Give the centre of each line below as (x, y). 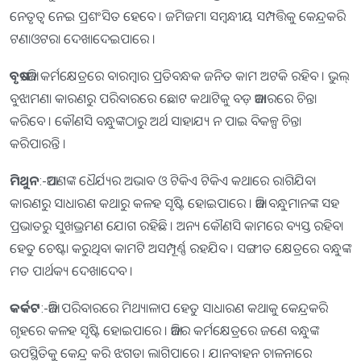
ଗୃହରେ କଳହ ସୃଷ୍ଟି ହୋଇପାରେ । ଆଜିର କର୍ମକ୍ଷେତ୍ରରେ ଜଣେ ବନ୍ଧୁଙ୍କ (164, 330)
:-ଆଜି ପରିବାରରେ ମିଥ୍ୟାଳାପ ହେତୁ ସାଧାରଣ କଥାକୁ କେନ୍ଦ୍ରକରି (184, 307)
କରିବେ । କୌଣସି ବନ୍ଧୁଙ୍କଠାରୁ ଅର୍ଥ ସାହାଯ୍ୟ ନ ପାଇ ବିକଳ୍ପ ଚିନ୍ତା (156, 120)
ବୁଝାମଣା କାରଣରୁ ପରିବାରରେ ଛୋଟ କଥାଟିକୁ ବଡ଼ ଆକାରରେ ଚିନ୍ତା (163, 98)
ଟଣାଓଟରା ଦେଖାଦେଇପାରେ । (83, 38)
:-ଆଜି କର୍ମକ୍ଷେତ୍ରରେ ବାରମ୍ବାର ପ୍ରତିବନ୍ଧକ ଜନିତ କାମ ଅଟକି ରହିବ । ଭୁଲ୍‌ (184, 75)
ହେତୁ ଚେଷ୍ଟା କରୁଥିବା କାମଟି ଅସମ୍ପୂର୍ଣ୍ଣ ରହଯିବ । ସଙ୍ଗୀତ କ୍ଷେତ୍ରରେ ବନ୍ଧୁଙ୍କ (180, 248)
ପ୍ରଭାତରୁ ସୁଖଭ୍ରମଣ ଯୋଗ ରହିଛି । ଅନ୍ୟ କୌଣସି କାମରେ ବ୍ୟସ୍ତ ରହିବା (176, 225)
